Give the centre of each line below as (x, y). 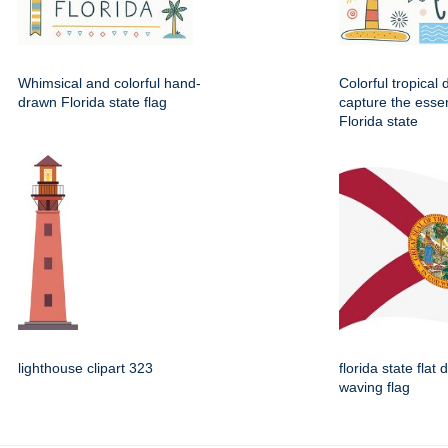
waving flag (374, 387)
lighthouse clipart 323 (85, 368)
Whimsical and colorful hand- (109, 83)
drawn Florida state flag (92, 102)
